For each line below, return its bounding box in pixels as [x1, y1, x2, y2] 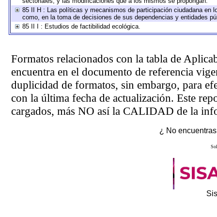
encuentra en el [11, 65, 82, 78]
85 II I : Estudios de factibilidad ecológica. [22, 23, 140, 30]
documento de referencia [81, 65, 193, 78]
